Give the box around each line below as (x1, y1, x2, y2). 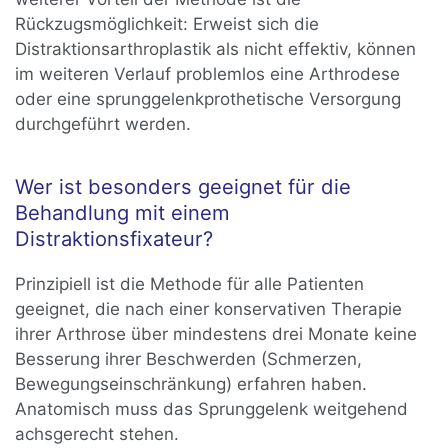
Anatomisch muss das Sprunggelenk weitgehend (15, 399, 409, 420)
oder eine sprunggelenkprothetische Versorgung (15, 89, 402, 110)
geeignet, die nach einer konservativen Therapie (15, 299, 403, 320)
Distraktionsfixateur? (15, 226, 214, 252)
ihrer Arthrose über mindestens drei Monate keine (15, 324, 418, 345)
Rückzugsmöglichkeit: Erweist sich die (15, 14, 320, 35)
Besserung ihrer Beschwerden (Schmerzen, (15, 349, 363, 370)
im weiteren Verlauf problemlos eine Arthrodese (15, 64, 401, 85)
